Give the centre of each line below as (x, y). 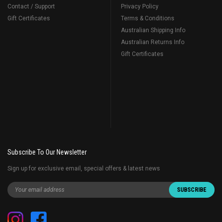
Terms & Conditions (148, 19)
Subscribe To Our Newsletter (47, 152)
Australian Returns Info (153, 42)
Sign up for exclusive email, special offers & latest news (84, 169)
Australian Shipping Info (153, 30)
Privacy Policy (140, 7)
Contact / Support (31, 7)
